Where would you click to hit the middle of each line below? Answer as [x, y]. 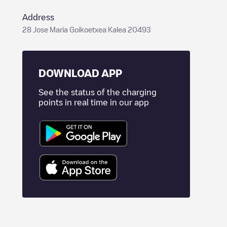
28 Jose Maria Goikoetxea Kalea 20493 [87, 29]
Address [38, 17]
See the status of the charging [98, 92]
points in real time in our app [94, 102]
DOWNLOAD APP [80, 73]
